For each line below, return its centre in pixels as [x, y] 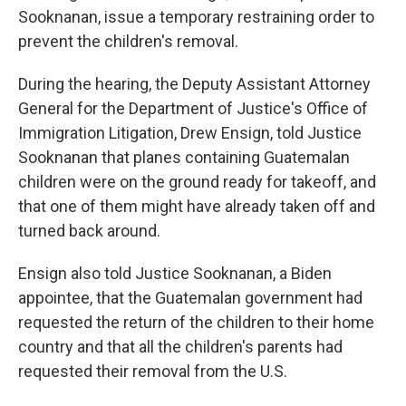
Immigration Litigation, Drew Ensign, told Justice [190, 132]
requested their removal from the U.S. [153, 371]
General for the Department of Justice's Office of [193, 108]
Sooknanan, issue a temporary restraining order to [196, 16]
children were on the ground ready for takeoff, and [197, 181]
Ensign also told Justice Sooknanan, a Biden [175, 273]
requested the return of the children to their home [196, 322]
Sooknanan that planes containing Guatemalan [184, 157]
